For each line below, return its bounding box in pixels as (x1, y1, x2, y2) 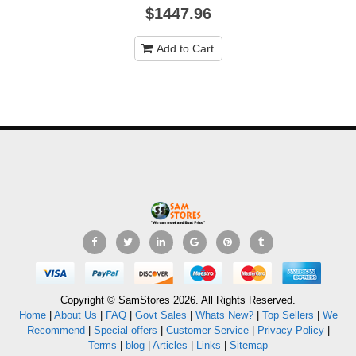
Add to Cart (156, 42, 214, 56)
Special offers (93, 324, 157, 337)
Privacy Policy (257, 324, 324, 337)
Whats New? (195, 309, 253, 322)
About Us (53, 309, 97, 322)
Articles (153, 339, 188, 352)
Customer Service (165, 324, 249, 337)
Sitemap (230, 339, 268, 352)
